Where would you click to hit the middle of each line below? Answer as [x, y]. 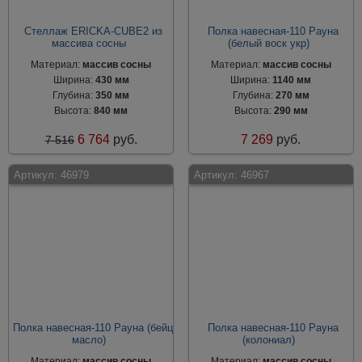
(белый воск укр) [269, 43]
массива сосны [89, 43]
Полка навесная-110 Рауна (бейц [93, 328]
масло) [89, 340]
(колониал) [269, 340]
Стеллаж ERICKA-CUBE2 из [93, 31]
